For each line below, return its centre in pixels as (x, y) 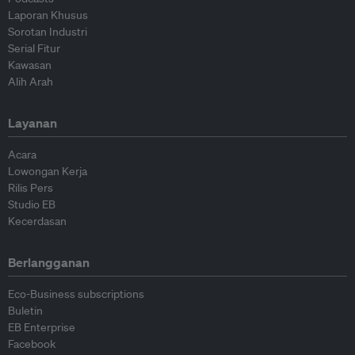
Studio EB (32, 204)
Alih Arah (31, 82)
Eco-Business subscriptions (76, 294)
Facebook (32, 344)
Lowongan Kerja (48, 171)
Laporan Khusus (48, 15)
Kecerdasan (37, 221)
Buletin (25, 311)
